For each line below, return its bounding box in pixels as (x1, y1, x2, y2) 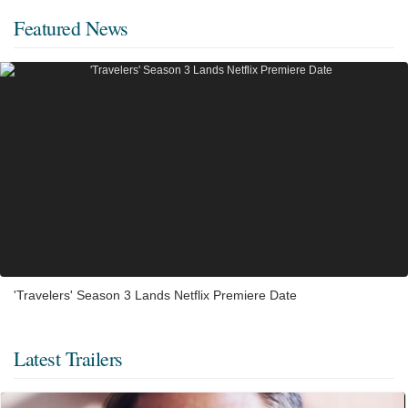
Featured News (14, 14, 128, 41)
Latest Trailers (14, 344, 123, 372)
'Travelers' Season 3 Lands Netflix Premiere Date (14, 287, 297, 302)
